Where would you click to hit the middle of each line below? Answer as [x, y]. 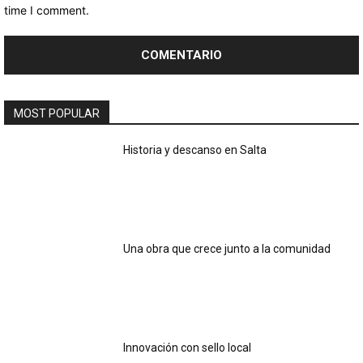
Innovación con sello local [188, 347]
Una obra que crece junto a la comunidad [228, 248]
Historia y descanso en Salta [195, 150]
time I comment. [47, 10]
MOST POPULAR [57, 113]
